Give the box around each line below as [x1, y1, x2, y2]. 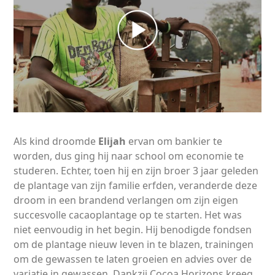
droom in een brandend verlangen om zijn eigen [14, 193, 239, 207]
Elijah [98, 134, 129, 148]
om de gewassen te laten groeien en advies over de [14, 252, 252, 266]
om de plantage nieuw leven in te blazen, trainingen [14, 237, 254, 251]
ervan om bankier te [128, 134, 223, 148]
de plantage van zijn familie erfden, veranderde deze [14, 178, 258, 192]
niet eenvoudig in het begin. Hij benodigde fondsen [14, 222, 252, 236]
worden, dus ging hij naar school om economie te [14, 149, 244, 163]
